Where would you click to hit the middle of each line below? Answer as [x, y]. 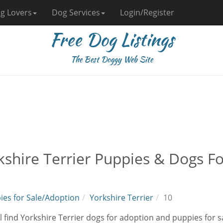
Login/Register [147, 12]
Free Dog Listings [111, 39]
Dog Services [76, 12]
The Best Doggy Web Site [111, 59]
